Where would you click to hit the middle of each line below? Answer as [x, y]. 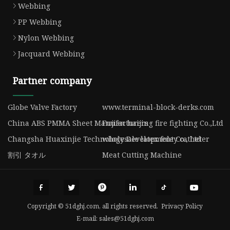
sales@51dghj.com [126, 218]
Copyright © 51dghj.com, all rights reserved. [94, 206]
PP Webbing [40, 22]
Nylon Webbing [46, 38]
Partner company [52, 81]
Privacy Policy [182, 206]
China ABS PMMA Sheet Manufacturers [78, 123]
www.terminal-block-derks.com [158, 107]
